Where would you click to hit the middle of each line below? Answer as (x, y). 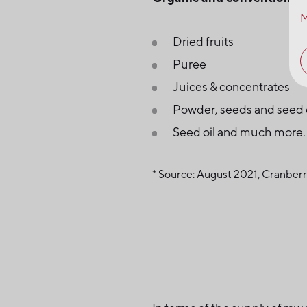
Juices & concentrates (231, 86)
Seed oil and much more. (239, 132)
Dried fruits (203, 41)
